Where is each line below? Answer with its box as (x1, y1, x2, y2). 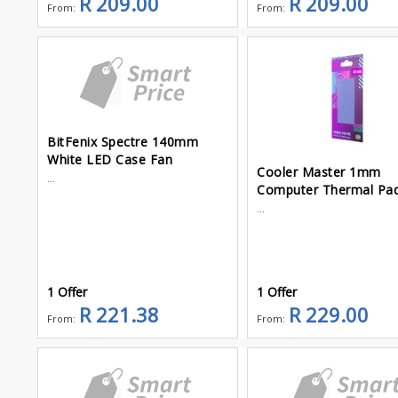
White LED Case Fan (47, 151, 172, 169)
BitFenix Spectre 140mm (47, 133, 198, 151)
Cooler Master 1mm (257, 163, 381, 180)
